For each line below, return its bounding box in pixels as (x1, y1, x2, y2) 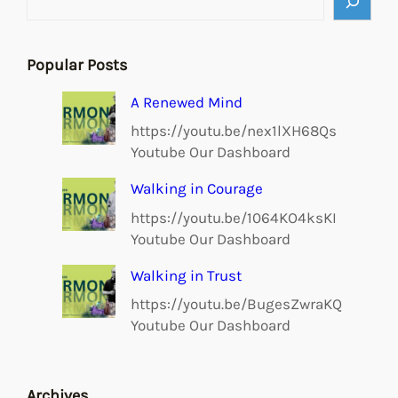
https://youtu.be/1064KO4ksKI (131, 208, 337, 227)
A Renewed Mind (131, 92, 243, 111)
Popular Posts (27, 54, 127, 75)
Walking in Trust (131, 266, 242, 284)
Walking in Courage (131, 179, 263, 198)
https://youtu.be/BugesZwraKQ (131, 295, 342, 314)
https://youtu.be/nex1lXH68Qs (131, 122, 337, 140)
